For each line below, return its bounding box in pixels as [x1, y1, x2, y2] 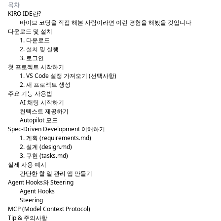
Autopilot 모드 [20, 116, 58, 124]
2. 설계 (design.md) [20, 143, 72, 151]
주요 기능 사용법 [8, 89, 52, 98]
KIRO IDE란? [8, 9, 41, 18]
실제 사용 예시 [8, 160, 46, 169]
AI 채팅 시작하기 [20, 98, 64, 107]
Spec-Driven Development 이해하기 [8, 125, 105, 133]
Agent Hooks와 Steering [8, 178, 74, 186]
